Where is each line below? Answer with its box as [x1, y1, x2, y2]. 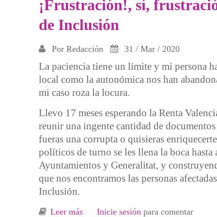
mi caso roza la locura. [39, 87, 130, 99]
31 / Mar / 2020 [122, 44, 180, 54]
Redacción [66, 44, 103, 54]
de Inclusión [39, 16, 119, 34]
